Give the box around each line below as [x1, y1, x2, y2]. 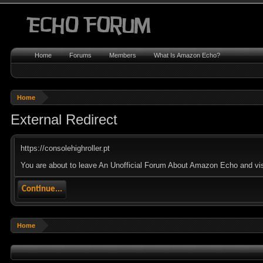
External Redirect [11, 112, 118, 127]
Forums [69, 52, 92, 59]
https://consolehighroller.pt [21, 144, 110, 153]
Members [109, 52, 137, 59]
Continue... [22, 185, 63, 194]
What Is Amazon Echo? [154, 52, 221, 59]
